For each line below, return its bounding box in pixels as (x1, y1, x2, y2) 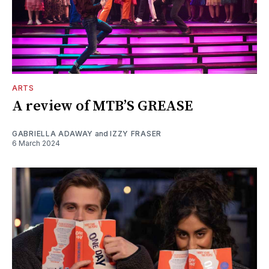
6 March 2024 (12, 138, 60, 148)
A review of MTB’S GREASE (12, 97, 193, 115)
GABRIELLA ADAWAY (12, 128, 94, 138)
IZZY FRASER (110, 128, 162, 138)
